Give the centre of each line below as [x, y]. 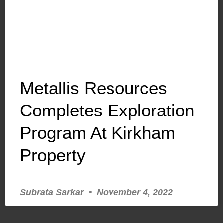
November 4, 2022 [133, 192]
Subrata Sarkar [53, 192]
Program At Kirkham [98, 132]
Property [53, 155]
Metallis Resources [94, 88]
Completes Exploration [107, 110]
